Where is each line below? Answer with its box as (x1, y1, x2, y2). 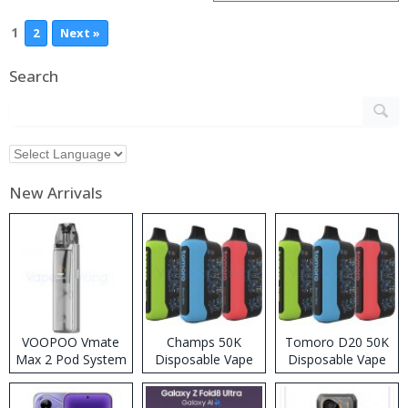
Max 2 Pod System (15, 351, 127, 369)
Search (9, 66, 58, 87)
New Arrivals (9, 182, 102, 204)
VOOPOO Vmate (22, 333, 120, 352)
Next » (60, 25, 100, 42)
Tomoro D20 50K (284, 333, 389, 352)
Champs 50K (166, 333, 241, 352)
